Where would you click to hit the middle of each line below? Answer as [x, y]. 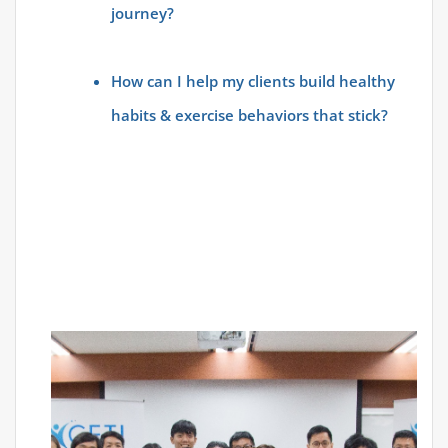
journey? [142, 13]
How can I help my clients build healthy [253, 81]
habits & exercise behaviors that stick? [249, 115]
